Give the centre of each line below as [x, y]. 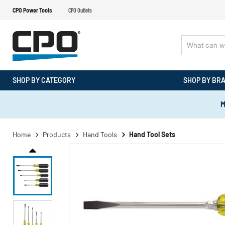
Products [57, 134]
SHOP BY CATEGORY [44, 80]
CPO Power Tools [32, 10]
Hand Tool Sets [152, 134]
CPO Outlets [80, 10]
